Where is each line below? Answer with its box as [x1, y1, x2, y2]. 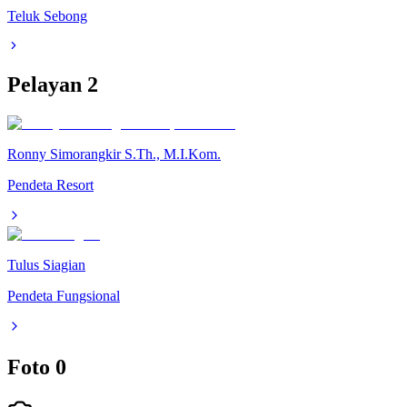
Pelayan [7, 73, 87, 97]
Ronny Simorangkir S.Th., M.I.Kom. [7, 146, 221, 163]
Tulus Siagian [7, 257, 85, 273]
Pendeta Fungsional [7, 288, 120, 304]
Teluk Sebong [7, 7, 87, 24]
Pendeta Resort [7, 177, 94, 194]
